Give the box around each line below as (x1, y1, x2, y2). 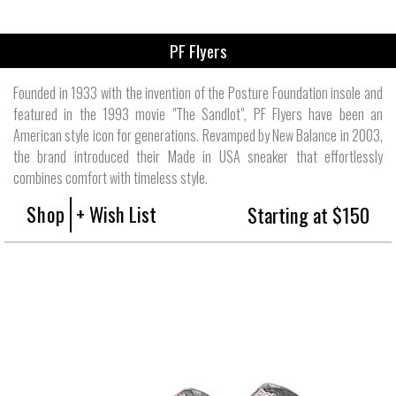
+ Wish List (76, 198, 156, 228)
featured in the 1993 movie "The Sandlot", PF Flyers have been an (13, 103, 383, 125)
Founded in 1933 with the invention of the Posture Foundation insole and (13, 81, 383, 103)
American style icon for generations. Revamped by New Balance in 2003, (13, 124, 383, 146)
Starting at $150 (247, 199, 369, 229)
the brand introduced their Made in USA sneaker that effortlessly (13, 145, 383, 167)
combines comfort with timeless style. (13, 166, 208, 188)
